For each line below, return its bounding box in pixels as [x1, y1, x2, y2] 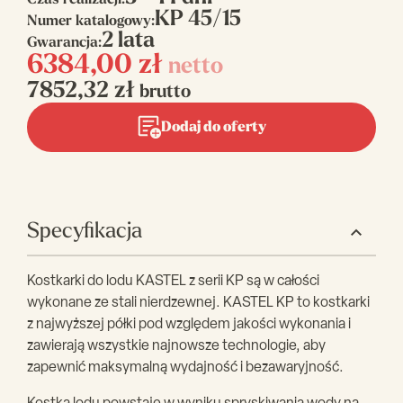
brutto [139, 84, 191, 102]
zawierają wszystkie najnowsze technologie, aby [27, 339, 326, 354]
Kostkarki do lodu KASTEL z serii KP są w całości [27, 274, 319, 289]
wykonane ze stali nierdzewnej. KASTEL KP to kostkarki [27, 296, 370, 310]
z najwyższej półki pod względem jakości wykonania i [27, 318, 351, 332]
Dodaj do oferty [160, 120, 266, 135]
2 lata [102, 31, 155, 52]
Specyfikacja [27, 221, 142, 243]
